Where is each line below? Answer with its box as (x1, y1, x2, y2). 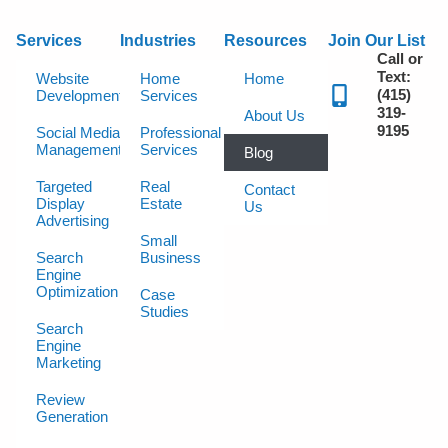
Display (36, 195, 85, 212)
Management (36, 141, 122, 158)
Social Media (36, 124, 120, 141)
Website (36, 70, 89, 87)
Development (36, 87, 123, 104)
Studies (140, 303, 189, 320)
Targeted (36, 178, 92, 195)
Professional (140, 124, 221, 141)
